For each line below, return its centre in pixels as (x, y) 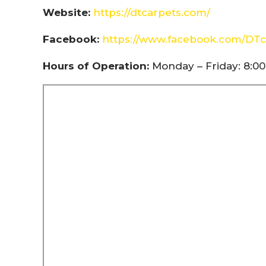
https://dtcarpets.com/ (152, 12)
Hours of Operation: (96, 66)
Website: (68, 12)
